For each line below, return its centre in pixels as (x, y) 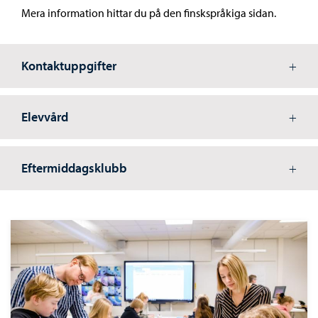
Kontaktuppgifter (69, 66)
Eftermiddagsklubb (74, 168)
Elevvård (45, 117)
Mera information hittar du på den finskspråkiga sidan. (149, 13)
